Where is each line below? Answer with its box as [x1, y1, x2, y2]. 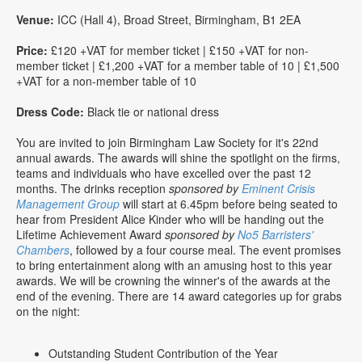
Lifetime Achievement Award [16, 225, 165, 242]
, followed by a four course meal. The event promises [69, 241, 341, 258]
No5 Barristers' [238, 225, 314, 242]
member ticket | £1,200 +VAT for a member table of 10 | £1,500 [16, 57, 339, 74]
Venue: [16, 11, 54, 27]
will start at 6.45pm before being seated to [120, 195, 338, 212]
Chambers [16, 241, 69, 258]
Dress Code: [16, 103, 87, 120]
